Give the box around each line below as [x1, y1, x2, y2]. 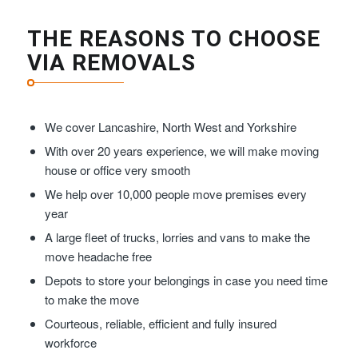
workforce [44, 334, 97, 352]
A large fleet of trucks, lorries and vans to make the [44, 229, 310, 246]
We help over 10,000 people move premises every [44, 185, 307, 203]
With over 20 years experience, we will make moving [44, 142, 319, 160]
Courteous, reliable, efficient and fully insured [44, 315, 276, 332]
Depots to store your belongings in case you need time [44, 272, 328, 289]
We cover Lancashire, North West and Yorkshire [44, 118, 296, 136]
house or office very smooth [44, 161, 190, 179]
